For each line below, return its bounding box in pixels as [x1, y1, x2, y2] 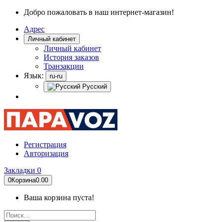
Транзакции [44, 62, 84, 70]
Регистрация [24, 140, 66, 149]
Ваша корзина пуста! [24, 193, 94, 202]
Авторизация [24, 149, 68, 158]
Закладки [4, 166, 37, 174]
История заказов [44, 53, 99, 61]
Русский [80, 83, 107, 90]
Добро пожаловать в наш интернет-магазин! [24, 8, 174, 16]
